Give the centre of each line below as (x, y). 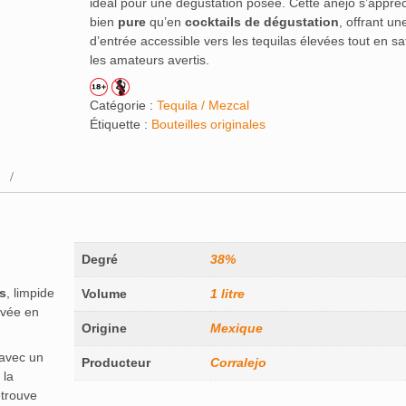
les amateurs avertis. (149, 60)
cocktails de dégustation (261, 22)
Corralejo (238, 363)
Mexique (236, 329)
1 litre (227, 294)
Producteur (116, 363)
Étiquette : (120, 125)
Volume (104, 294)
